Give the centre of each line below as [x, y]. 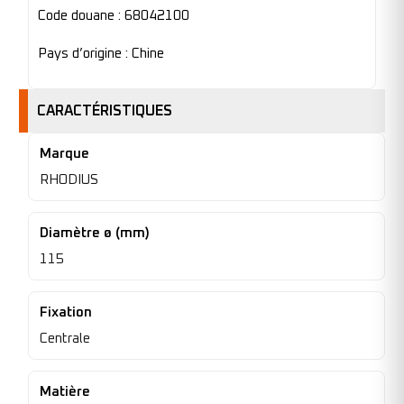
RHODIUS [69, 180]
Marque [64, 154]
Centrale [65, 339]
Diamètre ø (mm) [95, 234]
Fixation [66, 313]
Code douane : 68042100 [114, 16]
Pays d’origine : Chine [101, 53]
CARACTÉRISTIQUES [105, 111]
